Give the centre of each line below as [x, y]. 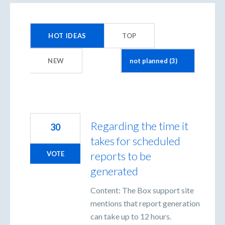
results [22, 24]
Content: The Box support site [142, 190]
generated [114, 171]
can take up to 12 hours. [131, 216]
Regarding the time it [139, 126]
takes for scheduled [135, 141]
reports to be [121, 156]
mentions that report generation [145, 203]
